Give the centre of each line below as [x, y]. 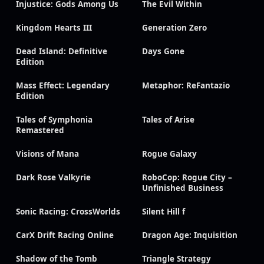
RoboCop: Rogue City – [187, 178]
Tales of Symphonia [54, 120]
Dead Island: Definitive [62, 52]
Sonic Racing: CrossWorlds [68, 212]
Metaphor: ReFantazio [186, 86]
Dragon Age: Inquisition [190, 235]
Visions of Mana [47, 154]
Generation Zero [174, 28]
